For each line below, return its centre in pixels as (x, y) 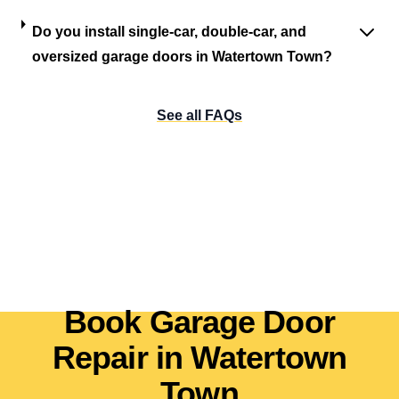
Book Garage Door (199, 322)
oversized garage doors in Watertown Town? (182, 57)
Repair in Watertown (199, 358)
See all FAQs (199, 115)
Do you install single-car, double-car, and (169, 32)
